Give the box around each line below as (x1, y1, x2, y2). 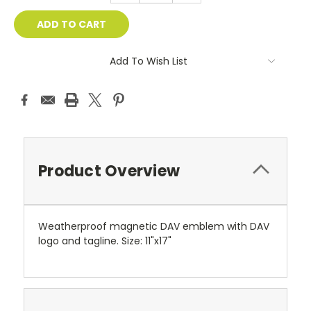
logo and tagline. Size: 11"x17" (38, 234, 171, 249)
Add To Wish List (110, 54, 187, 69)
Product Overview (38, 160, 180, 183)
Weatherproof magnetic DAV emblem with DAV (38, 219, 269, 234)
